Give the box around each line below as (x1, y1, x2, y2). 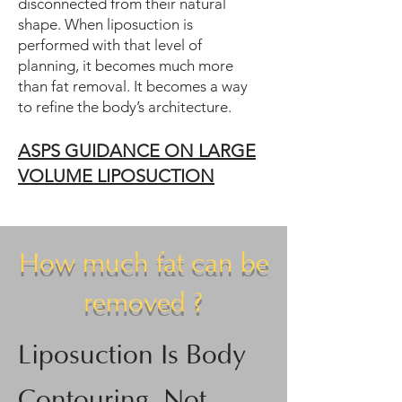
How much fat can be (18, 249, 269, 279)
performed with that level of (18, 36, 202, 54)
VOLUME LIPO (18, 165, 135, 187)
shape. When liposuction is (18, 15, 193, 33)
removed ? (83, 289, 204, 319)
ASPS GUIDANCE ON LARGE (18, 140, 256, 162)
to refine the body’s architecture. (18, 98, 232, 116)
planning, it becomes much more (18, 57, 233, 74)
